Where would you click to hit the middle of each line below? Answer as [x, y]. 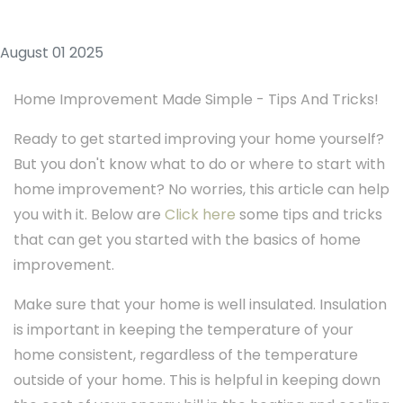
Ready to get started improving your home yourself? [199, 139]
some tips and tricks [309, 215]
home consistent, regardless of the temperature [186, 355]
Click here [200, 215]
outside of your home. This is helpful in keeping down [197, 381]
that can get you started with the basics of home [187, 240]
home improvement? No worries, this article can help [201, 190]
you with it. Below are [89, 215]
